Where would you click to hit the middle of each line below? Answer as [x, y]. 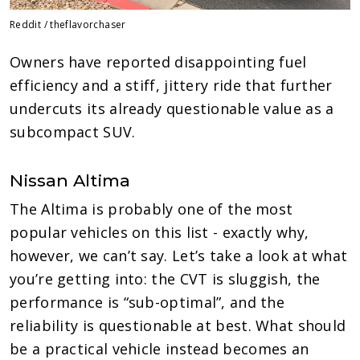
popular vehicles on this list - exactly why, [160, 232]
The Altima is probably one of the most [151, 209]
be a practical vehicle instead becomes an [160, 348]
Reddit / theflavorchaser [68, 24]
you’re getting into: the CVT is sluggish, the [165, 278]
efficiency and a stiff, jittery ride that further [171, 85]
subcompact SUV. [73, 131]
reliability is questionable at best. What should [178, 325]
